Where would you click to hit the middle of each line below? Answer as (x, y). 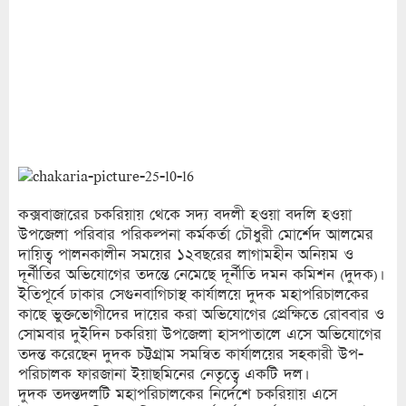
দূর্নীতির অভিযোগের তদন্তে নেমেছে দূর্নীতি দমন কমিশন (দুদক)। (202, 275)
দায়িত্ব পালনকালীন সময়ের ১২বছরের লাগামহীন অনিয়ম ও (186, 255)
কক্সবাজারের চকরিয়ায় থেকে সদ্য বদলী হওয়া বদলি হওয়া (185, 215)
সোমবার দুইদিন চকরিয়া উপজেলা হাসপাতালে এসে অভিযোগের (200, 334)
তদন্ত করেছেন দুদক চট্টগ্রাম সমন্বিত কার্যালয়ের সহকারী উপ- (191, 354)
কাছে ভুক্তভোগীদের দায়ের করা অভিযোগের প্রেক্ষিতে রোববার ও (201, 314)
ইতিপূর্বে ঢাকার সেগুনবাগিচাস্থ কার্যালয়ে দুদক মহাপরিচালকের (193, 295)
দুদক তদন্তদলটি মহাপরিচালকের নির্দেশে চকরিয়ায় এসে (178, 394)
